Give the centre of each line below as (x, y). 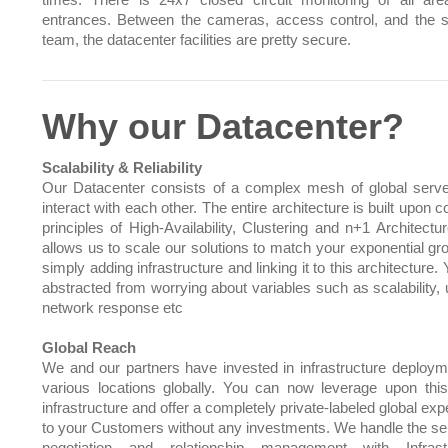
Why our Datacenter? (223, 126)
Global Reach (89, 348)
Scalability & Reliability (122, 168)
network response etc (112, 308)
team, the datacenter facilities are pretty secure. (196, 40)
